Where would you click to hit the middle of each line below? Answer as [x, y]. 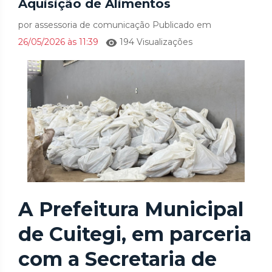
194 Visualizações [155, 42]
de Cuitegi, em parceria [135, 234]
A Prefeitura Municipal [131, 209]
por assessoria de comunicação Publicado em [115, 25]
